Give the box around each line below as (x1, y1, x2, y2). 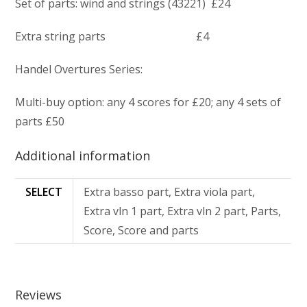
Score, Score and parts (84, 223, 199, 238)
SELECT (25, 184, 63, 200)
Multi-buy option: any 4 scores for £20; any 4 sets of (15, 95, 282, 110)
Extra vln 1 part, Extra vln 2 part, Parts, (84, 204, 282, 219)
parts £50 (15, 114, 65, 130)
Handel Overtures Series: (15, 62, 143, 77)
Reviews (15, 286, 62, 304)
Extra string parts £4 (15, 29, 210, 45)
